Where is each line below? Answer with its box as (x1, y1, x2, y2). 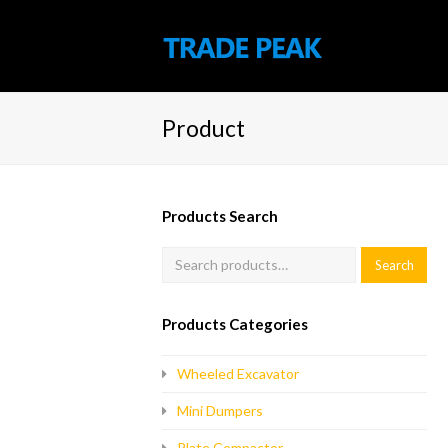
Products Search (162, 207, 278, 225)
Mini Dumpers (177, 402, 263, 419)
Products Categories (162, 315, 308, 333)
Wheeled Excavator (177, 365, 299, 382)
